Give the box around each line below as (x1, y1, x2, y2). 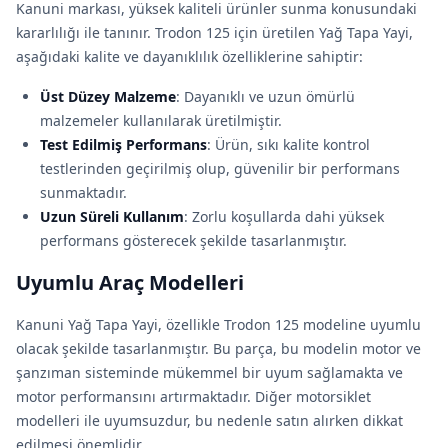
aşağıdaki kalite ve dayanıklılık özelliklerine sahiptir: (16, 47, 363, 66)
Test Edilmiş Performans (40, 135, 207, 154)
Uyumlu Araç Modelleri (16, 269, 244, 296)
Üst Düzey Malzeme (40, 87, 176, 106)
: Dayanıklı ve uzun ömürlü (176, 87, 355, 106)
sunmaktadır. (40, 183, 127, 202)
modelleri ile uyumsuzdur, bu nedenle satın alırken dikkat (16, 411, 403, 430)
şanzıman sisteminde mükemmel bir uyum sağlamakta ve (16, 363, 403, 382)
